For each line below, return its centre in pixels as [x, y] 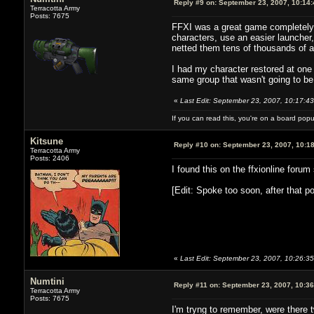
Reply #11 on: [197, 285]
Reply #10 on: [197, 144]
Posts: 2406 [49, 158]
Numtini [47, 281]
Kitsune [46, 141]
